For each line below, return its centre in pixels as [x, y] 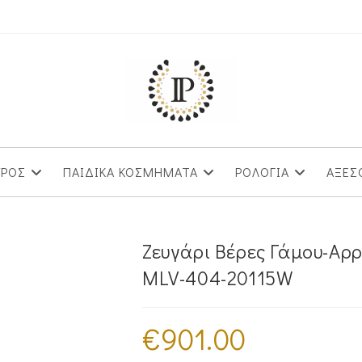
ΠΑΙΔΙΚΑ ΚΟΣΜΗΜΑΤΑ [130, 172]
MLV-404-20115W [218, 278]
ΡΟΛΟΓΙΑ [262, 172]
